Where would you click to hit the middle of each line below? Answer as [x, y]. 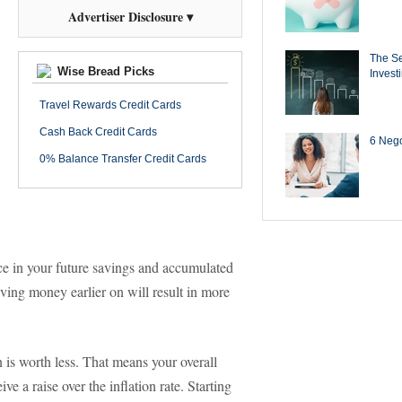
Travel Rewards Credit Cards [110, 105]
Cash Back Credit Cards [98, 132]
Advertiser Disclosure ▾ [130, 17]
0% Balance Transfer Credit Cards [123, 159]
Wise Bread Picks [104, 71]
